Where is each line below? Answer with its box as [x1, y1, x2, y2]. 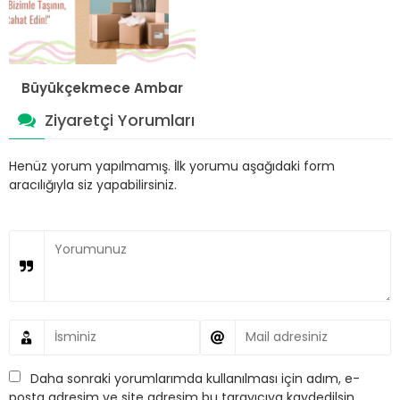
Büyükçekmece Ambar [21, 78, 183, 97]
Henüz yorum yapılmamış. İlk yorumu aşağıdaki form [9, 156, 335, 175]
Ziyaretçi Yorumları [45, 108, 195, 131]
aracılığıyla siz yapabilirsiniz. [9, 175, 177, 194]
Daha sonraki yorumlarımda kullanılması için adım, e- [30, 369, 360, 387]
